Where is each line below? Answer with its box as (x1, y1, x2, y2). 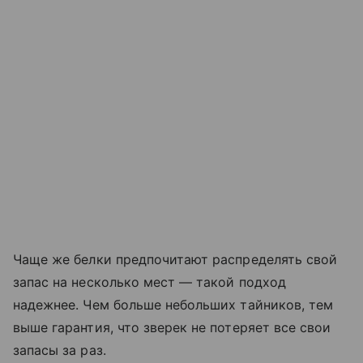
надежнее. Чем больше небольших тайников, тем (13, 297, 334, 314)
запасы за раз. (13, 342, 106, 359)
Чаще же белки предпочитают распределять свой (13, 251, 338, 268)
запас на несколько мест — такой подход (13, 274, 286, 291)
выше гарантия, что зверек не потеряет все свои (13, 319, 331, 336)
